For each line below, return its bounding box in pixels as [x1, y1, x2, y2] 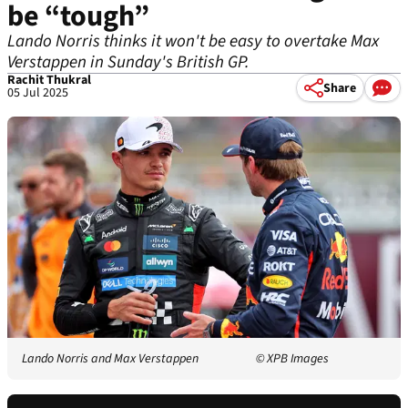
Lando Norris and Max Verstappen [22, 350, 199, 369]
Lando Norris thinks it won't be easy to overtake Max [7, 29, 379, 54]
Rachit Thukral [7, 71, 91, 89]
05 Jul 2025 [7, 84, 68, 102]
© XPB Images [256, 350, 329, 369]
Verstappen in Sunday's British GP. [7, 50, 250, 75]
